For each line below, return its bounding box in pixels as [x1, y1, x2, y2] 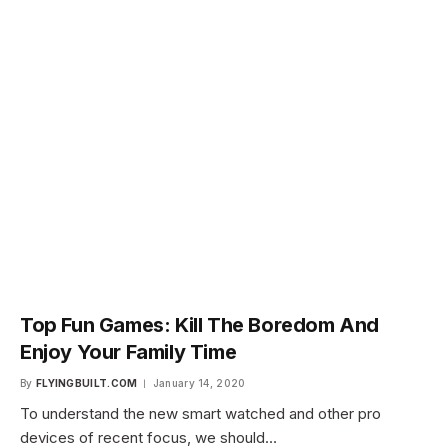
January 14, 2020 [152, 376, 246, 389]
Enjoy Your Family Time [20, 339, 237, 364]
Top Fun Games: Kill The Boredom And [20, 312, 379, 337]
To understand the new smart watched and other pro [20, 403, 381, 423]
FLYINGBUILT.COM [35, 376, 138, 389]
